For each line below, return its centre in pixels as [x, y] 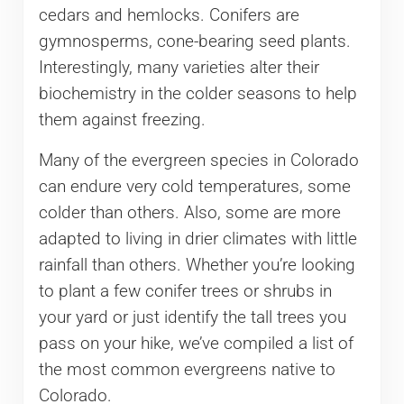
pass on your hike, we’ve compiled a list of [196, 344]
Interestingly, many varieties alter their [179, 68]
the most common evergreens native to [187, 370]
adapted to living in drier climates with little [197, 239]
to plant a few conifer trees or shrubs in [185, 292]
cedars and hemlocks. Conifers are [169, 16]
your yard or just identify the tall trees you [192, 318]
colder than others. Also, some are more [189, 213]
